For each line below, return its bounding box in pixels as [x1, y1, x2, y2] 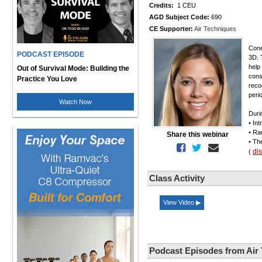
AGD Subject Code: [149, 13, 209, 20]
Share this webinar [167, 130, 229, 139]
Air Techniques [194, 25, 236, 32]
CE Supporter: [149, 25, 193, 32]
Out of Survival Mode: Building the [17, 64, 129, 73]
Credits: [149, 2, 174, 9]
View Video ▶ [163, 199, 201, 206]
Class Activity [149, 173, 205, 183]
